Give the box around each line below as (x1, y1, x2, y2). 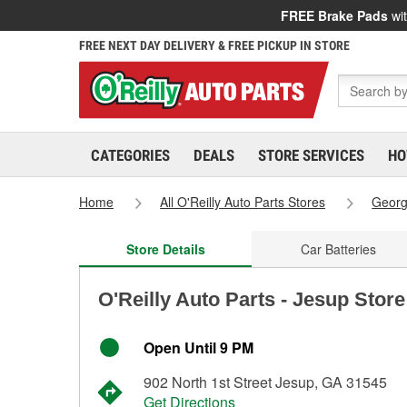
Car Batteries (300, 240, 376, 258)
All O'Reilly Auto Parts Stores (160, 193, 326, 211)
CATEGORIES (91, 146, 170, 164)
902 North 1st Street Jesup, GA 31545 (144, 372, 387, 392)
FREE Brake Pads (281, 6, 388, 25)
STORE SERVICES (258, 146, 364, 164)
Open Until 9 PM (144, 337, 253, 358)
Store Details (125, 240, 205, 258)
